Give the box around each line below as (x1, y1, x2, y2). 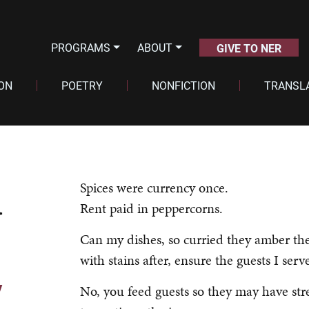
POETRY (61, 78, 103, 92)
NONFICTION (151, 78, 215, 92)
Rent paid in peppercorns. (80, 199, 223, 218)
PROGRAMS (51, 40, 111, 54)
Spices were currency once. (80, 178, 228, 197)
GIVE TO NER (216, 41, 281, 55)
